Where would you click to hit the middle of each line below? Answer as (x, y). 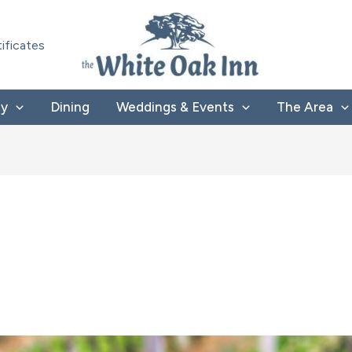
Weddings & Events (175, 107)
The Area (305, 107)
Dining (70, 107)
